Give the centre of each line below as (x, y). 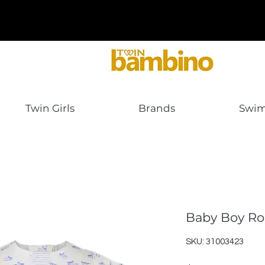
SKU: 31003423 (215, 242)
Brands (157, 109)
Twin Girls (50, 109)
